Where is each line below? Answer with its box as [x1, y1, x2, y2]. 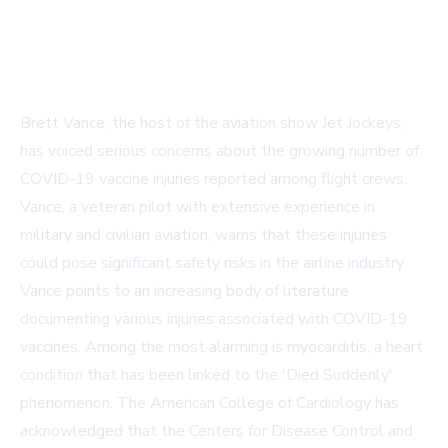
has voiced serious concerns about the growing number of [20, 140, 419, 162]
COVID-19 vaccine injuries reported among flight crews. [20, 168, 407, 190]
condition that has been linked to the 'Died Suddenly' [20, 364, 393, 386]
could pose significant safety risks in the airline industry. [20, 252, 406, 274]
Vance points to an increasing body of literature [20, 280, 349, 302]
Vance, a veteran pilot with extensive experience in [20, 196, 375, 218]
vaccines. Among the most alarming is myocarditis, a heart [20, 336, 423, 358]
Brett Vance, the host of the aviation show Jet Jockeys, [20, 112, 404, 134]
